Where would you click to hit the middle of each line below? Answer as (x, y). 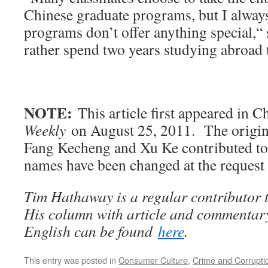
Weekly (45, 130)
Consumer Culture (153, 260)
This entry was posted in (71, 260)
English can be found (91, 231)
